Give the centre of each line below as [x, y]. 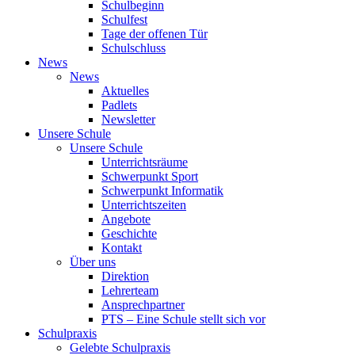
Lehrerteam [130, 290]
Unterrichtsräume [145, 162]
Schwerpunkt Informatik [162, 191]
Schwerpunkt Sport [150, 176]
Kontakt [122, 248]
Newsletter [128, 119]
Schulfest [124, 19]
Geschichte [129, 233]
